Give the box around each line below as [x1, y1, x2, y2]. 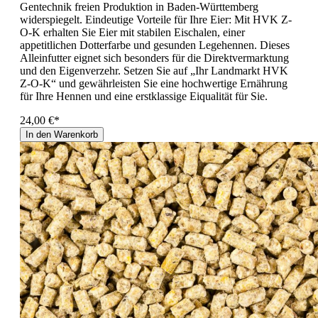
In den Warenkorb [26, 128, 98, 140]
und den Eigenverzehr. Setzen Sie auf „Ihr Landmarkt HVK [20, 64, 288, 77]
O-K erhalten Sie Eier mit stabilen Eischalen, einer [20, 26, 245, 38]
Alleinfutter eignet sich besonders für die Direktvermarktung [20, 51, 289, 64]
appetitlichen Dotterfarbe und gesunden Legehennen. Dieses [20, 38, 290, 51]
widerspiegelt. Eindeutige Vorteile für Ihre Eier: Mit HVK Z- [20, 13, 292, 26]
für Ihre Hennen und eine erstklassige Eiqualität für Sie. [20, 89, 268, 102]
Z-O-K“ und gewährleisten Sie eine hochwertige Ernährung [20, 77, 287, 89]
